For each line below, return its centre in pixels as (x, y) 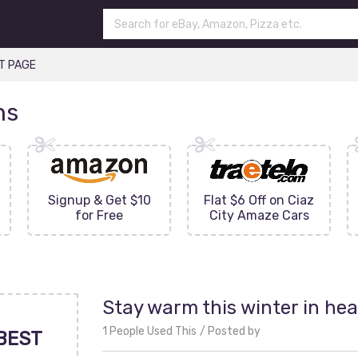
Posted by (234, 331)
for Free (99, 215)
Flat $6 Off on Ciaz (259, 200)
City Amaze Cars (259, 215)
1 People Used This (149, 331)
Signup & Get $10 (99, 200)
